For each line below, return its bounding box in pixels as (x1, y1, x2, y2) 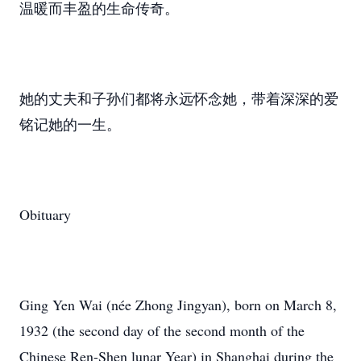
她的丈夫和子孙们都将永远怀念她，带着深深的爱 (19, 89, 338, 108)
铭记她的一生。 (19, 114, 121, 134)
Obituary (19, 205, 71, 224)
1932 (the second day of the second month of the (19, 321, 305, 340)
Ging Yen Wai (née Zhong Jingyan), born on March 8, (19, 295, 337, 314)
